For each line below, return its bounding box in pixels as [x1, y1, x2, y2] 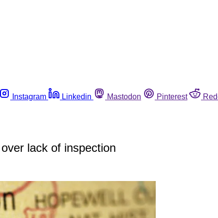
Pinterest [157, 92, 187, 101]
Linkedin [62, 92, 91, 101]
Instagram [12, 92, 46, 101]
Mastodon [107, 92, 141, 101]
